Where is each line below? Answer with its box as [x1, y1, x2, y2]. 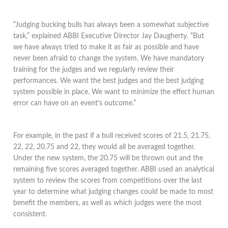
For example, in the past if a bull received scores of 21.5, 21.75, [13, 132, 211, 139]
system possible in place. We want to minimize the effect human [13, 89, 215, 96]
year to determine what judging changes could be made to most [13, 188, 214, 195]
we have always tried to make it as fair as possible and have [13, 44, 199, 51]
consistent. [13, 211, 49, 218]
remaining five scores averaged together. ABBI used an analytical [13, 166, 215, 173]
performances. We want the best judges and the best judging [13, 77, 204, 84]
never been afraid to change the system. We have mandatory [13, 55, 205, 62]
